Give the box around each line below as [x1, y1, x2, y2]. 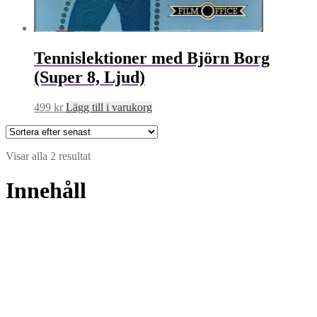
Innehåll [6, 177, 86, 203]
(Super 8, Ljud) [34, 67, 145, 86]
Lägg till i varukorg [66, 100, 152, 113]
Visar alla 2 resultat [6, 149, 91, 162]
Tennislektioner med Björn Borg [34, 48, 270, 67]
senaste [90, 174, 122, 187]
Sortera [90, 149, 122, 161]
